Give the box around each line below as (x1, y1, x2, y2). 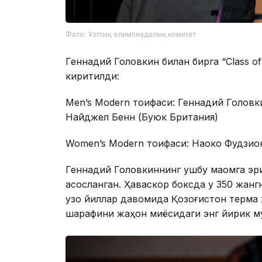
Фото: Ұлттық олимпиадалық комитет (65, 29, 196, 39)
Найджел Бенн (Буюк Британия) (65, 111, 218, 123)
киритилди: (65, 70, 119, 82)
